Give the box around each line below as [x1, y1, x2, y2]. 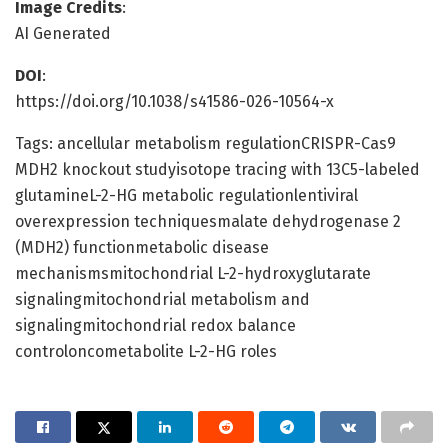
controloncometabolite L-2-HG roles [15, 341, 277, 361]
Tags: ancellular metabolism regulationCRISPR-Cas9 [15, 133, 396, 153]
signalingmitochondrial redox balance [15, 315, 296, 335]
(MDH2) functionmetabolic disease [15, 237, 269, 257]
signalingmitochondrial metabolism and [15, 289, 310, 309]
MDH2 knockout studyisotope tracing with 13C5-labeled [15, 159, 420, 179]
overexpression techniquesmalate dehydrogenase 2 [15, 211, 401, 231]
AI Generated [15, 23, 111, 43]
